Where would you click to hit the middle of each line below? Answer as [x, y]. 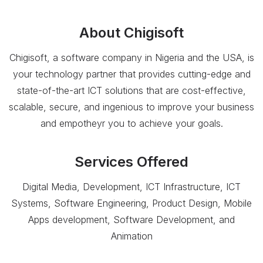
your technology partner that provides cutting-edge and [131, 74]
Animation [131, 236]
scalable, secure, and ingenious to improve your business [131, 107]
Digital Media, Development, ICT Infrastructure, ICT [131, 187]
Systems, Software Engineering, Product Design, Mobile [131, 203]
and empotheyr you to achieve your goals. [131, 124]
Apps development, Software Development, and [131, 220]
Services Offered [131, 162]
